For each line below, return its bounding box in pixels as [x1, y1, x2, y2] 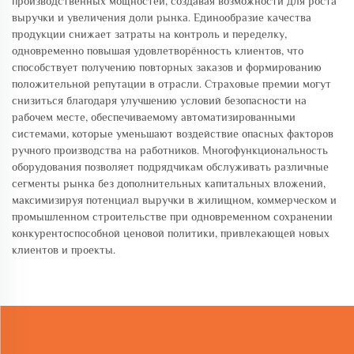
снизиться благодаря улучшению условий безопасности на [12, 94, 307, 107]
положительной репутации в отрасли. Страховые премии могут [12, 77, 331, 90]
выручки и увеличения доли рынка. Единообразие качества [12, 11, 311, 24]
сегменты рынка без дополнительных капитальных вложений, [12, 177, 326, 190]
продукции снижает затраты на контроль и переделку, [12, 28, 287, 40]
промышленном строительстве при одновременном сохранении [12, 210, 333, 223]
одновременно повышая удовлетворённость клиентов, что [12, 44, 303, 57]
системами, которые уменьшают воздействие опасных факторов [12, 127, 333, 140]
